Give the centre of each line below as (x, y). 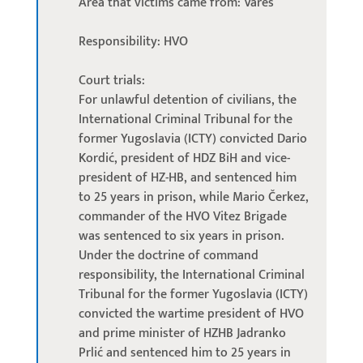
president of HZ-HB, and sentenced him (187, 178)
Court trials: (111, 81)
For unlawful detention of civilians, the (187, 100)
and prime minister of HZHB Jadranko (182, 333)
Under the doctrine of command (168, 256)
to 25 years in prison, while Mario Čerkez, (193, 197)
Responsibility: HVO (133, 42)
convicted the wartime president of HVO (191, 314)
